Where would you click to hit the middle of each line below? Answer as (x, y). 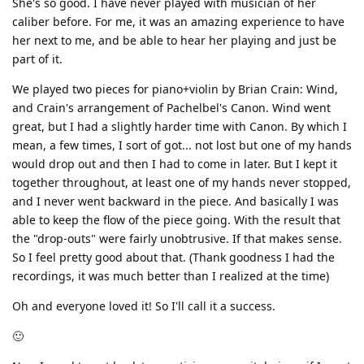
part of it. (37, 58)
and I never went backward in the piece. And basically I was (175, 201)
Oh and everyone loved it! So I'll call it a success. (144, 305)
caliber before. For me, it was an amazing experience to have (178, 21)
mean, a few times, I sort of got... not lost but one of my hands (182, 145)
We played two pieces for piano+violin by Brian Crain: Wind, (175, 89)
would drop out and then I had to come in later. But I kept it (175, 163)
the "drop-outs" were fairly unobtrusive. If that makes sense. (177, 238)
